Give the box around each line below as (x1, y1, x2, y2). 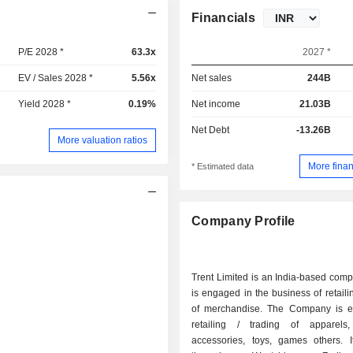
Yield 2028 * (18, 98, 72, 110)
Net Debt (191, 124, 230, 136)
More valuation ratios (58, 134, 148, 146)
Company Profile (191, 214, 295, 229)
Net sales (191, 72, 232, 84)
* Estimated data (191, 162, 255, 172)
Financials (191, 11, 256, 24)
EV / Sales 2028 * (18, 72, 94, 84)
